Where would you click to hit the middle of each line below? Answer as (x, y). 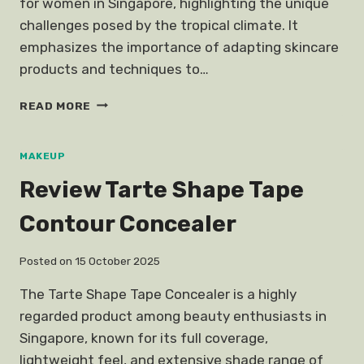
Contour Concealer (128, 224)
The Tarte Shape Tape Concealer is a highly (158, 295)
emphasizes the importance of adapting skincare (179, 47)
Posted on (46, 261)
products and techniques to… (114, 69)
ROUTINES (122, 152)
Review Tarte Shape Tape (162, 190)
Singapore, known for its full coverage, (144, 338)
